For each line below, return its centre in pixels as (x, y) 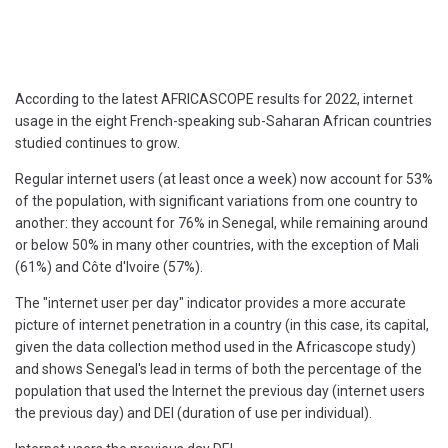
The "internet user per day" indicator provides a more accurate (210, 303)
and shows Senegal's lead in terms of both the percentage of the (218, 369)
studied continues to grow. (97, 143)
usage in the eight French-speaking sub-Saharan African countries (223, 121)
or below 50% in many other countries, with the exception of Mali (217, 245)
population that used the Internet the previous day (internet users (220, 391)
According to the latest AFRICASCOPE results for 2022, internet (214, 99)
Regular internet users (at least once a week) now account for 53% (224, 179)
